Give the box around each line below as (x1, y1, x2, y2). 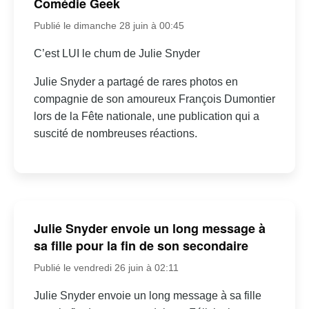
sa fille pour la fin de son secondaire (33, 237, 248, 255)
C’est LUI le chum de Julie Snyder (33, 47, 200, 59)
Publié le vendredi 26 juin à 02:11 (33, 262, 179, 274)
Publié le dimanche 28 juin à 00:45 (33, 19, 184, 31)
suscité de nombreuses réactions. (33, 127, 197, 139)
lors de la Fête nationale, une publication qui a (33, 110, 259, 122)
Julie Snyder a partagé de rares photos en (33, 75, 238, 88)
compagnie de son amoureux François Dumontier (33, 92, 275, 105)
